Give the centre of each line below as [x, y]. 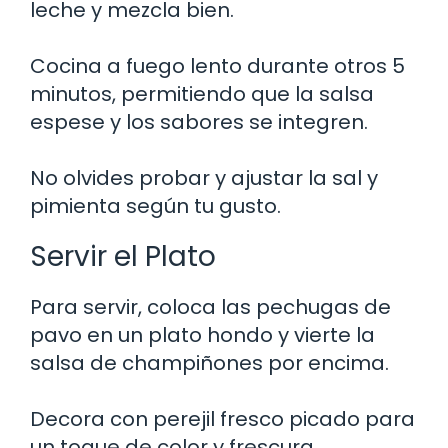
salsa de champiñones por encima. [209, 363]
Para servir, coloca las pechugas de [210, 307]
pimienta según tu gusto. [155, 206]
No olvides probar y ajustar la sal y [204, 178]
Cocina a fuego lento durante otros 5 [217, 66]
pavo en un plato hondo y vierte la [202, 335]
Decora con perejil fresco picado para [222, 419]
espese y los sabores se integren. [199, 122]
